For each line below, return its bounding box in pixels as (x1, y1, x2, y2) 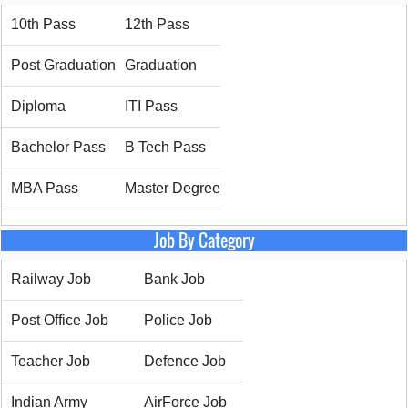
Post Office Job (11, 311, 108, 328)
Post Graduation (11, 57, 116, 74)
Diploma (11, 98, 66, 115)
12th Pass (125, 16, 189, 33)
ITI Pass (125, 98, 178, 115)
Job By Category (153, 228, 255, 252)
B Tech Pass (125, 139, 206, 156)
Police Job (144, 311, 212, 328)
